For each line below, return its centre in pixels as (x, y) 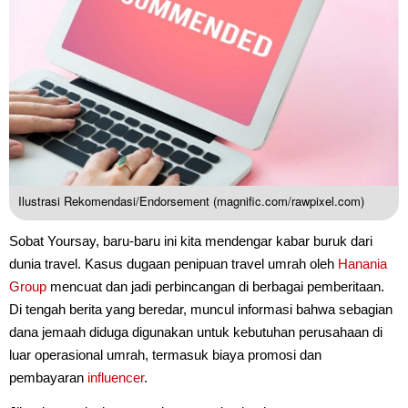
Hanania (362, 263)
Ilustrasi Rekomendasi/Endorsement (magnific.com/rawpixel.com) (191, 200)
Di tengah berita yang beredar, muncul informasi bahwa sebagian (201, 309)
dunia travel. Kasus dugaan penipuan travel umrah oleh (173, 263)
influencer (116, 377)
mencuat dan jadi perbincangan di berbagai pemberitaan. (215, 286)
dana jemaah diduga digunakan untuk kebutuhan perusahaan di (196, 331)
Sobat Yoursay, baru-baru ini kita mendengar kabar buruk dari (191, 240)
